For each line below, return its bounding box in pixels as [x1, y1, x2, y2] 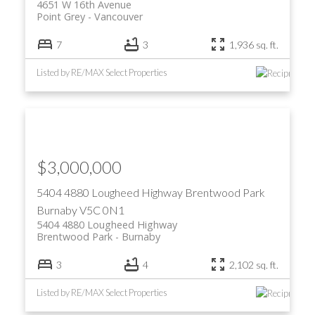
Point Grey [36, 9, 85, 23]
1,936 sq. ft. [229, 38, 279, 51]
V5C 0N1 [79, 202, 124, 217]
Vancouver [94, 9, 143, 23]
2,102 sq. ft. [229, 258, 279, 271]
